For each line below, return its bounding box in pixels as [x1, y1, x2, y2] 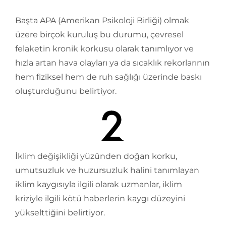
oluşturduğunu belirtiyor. [15, 86, 117, 96]
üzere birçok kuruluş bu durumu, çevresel [15, 30, 184, 39]
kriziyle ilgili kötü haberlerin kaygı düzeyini [15, 194, 185, 203]
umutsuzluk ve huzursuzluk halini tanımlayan [15, 165, 199, 175]
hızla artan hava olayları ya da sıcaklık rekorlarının [15, 58, 210, 68]
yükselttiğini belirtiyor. [15, 208, 105, 217]
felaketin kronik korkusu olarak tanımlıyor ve [15, 44, 194, 53]
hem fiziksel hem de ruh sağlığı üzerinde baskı [15, 72, 202, 82]
